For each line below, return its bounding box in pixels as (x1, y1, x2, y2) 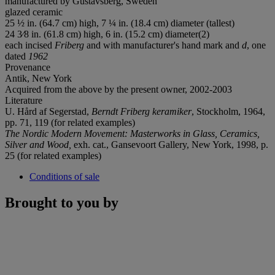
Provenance (5, 61, 50, 72)
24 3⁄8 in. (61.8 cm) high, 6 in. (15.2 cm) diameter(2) (5, 28, 209, 39)
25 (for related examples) (5, 150, 101, 161)
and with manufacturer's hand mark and (87, 39, 242, 50)
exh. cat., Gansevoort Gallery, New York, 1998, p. (74, 139, 268, 150)
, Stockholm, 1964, (192, 106, 265, 117)
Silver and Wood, (5, 139, 74, 150)
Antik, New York (5, 72, 72, 83)
